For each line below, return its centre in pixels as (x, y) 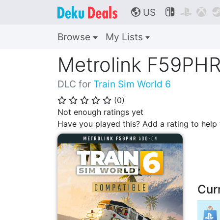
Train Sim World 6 (132, 84)
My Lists (125, 37)
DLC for (75, 84)
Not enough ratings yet (100, 112)
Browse (75, 37)
